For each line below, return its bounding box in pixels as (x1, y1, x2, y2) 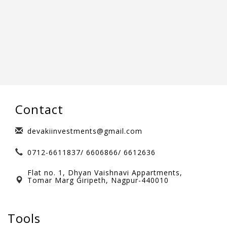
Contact (15, 101, 63, 118)
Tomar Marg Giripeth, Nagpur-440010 (27, 175, 169, 185)
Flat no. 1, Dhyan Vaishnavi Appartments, (27, 168, 182, 178)
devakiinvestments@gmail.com (27, 126, 142, 136)
